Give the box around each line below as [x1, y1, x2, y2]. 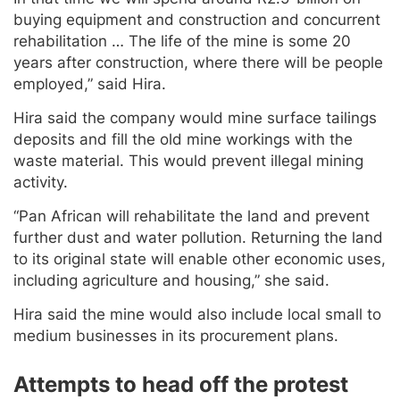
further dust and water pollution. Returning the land [13, 229, 383, 247]
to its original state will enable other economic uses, [13, 250, 386, 269]
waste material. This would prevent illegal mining [13, 152, 363, 171]
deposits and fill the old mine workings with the [13, 130, 353, 149]
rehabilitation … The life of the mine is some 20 [13, 32, 351, 51]
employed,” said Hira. [13, 75, 166, 94]
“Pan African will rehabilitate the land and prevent [13, 207, 370, 226]
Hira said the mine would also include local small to [13, 305, 381, 324]
